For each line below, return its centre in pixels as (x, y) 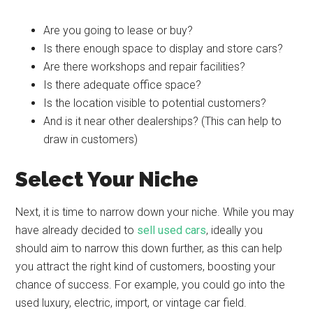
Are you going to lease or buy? (118, 30)
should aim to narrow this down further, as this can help (149, 248)
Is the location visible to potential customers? (155, 103)
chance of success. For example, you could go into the (151, 285)
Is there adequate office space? (123, 85)
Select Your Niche (107, 179)
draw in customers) (91, 139)
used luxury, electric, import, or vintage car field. (131, 303)
